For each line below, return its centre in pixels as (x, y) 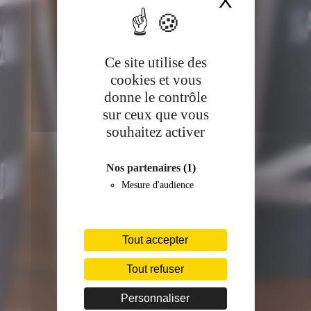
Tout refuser (155, 269)
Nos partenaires (144, 167)
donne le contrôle (155, 97)
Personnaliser (155, 298)
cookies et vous (155, 79)
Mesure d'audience (157, 185)
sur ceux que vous (155, 114)
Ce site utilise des (155, 62)
